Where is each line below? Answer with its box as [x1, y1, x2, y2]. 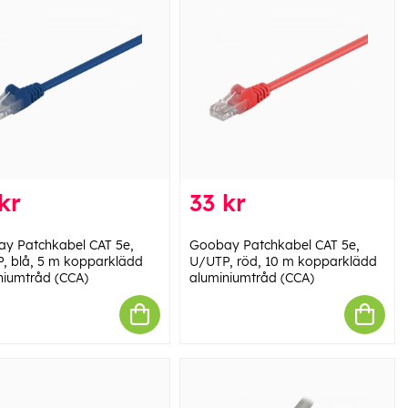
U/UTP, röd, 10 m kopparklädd [189, 252, 377, 270]
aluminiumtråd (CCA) [189, 269, 314, 286]
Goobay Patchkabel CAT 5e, [189, 236, 360, 253]
